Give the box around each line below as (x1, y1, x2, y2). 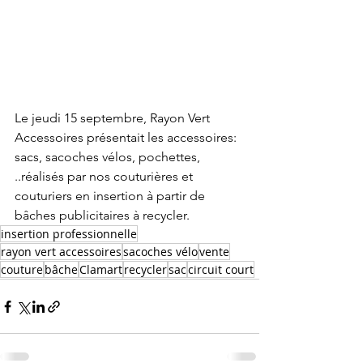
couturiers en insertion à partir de (15, 188, 208, 203)
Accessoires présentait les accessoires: (15, 130, 240, 145)
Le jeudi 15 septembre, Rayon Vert (15, 110, 213, 126)
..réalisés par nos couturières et (15, 169, 196, 184)
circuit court (188, 262, 254, 277)
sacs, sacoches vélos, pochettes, (15, 149, 203, 164)
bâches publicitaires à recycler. (15, 207, 190, 223)
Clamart (79, 262, 122, 277)
